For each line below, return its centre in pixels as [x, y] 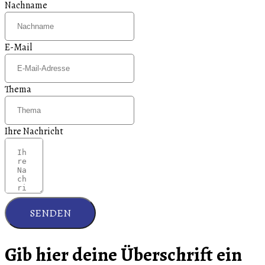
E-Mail [18, 47]
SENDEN [50, 213]
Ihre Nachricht [34, 131]
